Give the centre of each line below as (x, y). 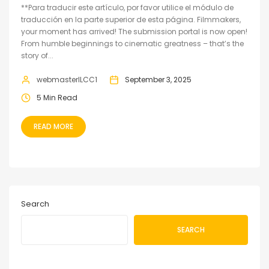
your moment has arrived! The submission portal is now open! (134, 32)
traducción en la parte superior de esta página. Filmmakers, (131, 20)
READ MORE (53, 126)
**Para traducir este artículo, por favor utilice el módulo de (127, 8)
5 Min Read (57, 98)
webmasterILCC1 (67, 80)
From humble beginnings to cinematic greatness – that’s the (132, 44)
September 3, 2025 (158, 80)
